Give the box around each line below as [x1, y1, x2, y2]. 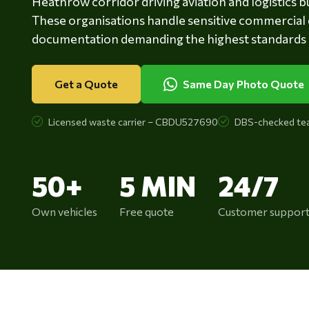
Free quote [119, 204, 174, 218]
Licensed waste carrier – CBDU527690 [48, 115, 218, 128]
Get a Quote [54, 77, 118, 90]
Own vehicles [31, 204, 97, 218]
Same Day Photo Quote [182, 77, 304, 90]
